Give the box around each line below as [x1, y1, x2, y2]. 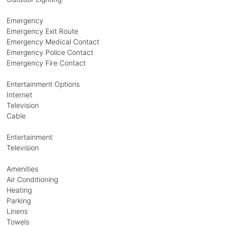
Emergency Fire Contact [6, 58, 86, 67]
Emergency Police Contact [6, 47, 93, 56]
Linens [6, 206, 28, 215]
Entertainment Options [6, 79, 80, 88]
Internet [6, 90, 32, 99]
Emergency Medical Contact [6, 37, 99, 46]
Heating [6, 185, 32, 194]
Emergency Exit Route [6, 26, 78, 35]
